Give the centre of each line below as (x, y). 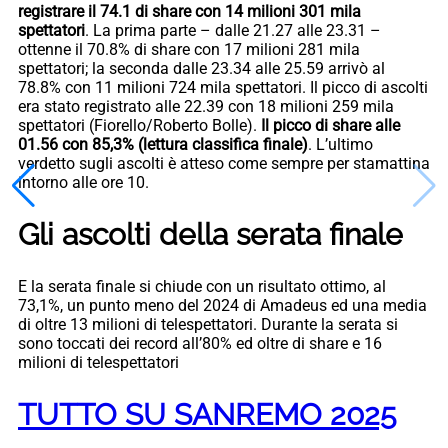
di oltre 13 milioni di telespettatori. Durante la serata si (208, 325)
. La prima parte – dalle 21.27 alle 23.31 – (233, 30)
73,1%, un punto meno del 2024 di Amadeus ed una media (222, 306)
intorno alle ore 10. (83, 182)
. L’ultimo (340, 144)
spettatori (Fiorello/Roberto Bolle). (139, 125)
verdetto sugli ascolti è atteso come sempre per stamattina (224, 163)
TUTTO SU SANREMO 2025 (207, 415)
